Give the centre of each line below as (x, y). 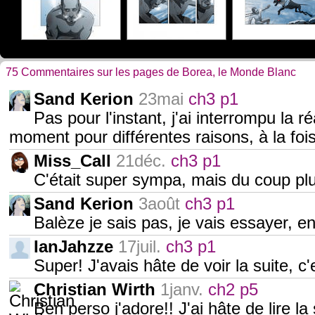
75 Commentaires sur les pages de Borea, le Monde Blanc (151, 72)
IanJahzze (73, 247)
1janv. (182, 290)
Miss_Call (72, 161)
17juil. (140, 247)
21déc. (141, 161)
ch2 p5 (233, 290)
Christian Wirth (95, 290)
